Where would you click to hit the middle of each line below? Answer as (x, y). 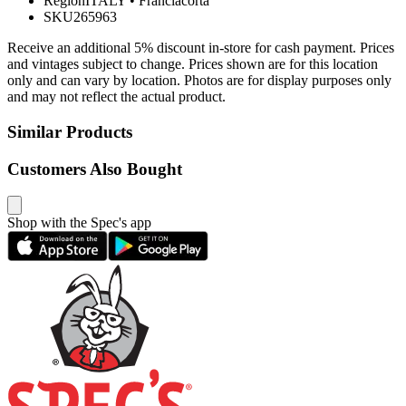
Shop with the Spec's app (79, 223)
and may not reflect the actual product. (116, 97)
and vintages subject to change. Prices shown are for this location (193, 64)
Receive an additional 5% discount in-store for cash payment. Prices (201, 48)
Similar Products (70, 132)
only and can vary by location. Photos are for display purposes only (199, 81)
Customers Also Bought (95, 169)
